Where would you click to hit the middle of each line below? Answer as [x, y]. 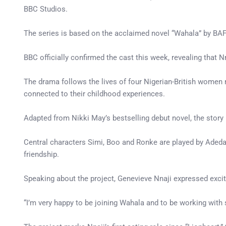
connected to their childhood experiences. [94, 94]
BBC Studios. [46, 9]
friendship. [41, 154]
